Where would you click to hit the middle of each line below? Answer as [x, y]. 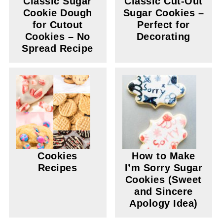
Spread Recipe [57, 48]
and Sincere [164, 191]
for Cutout [57, 25]
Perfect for [164, 25]
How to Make [164, 156]
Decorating [163, 37]
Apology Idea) [164, 203]
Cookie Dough [57, 13]
